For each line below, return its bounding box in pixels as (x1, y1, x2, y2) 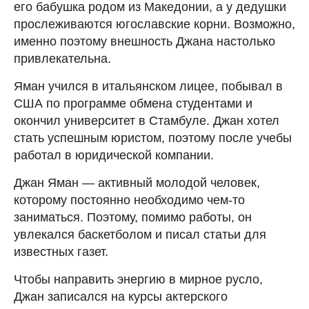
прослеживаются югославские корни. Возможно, (14, 17, 295, 31)
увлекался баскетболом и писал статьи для (14, 228, 266, 241)
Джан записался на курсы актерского (14, 290, 228, 303)
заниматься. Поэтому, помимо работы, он (14, 210, 252, 224)
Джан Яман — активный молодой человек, (14, 176, 260, 190)
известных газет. (14, 245, 108, 259)
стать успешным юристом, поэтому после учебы (14, 131, 292, 145)
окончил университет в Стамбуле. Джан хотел (14, 114, 279, 128)
